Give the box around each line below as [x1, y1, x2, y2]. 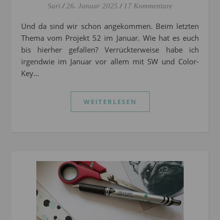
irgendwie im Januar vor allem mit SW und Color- [21, 56, 199, 67]
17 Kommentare [124, 2, 172, 10]
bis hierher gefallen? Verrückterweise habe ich [21, 45, 199, 55]
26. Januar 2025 [66, 2, 118, 10]
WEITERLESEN [83, 97, 137, 107]
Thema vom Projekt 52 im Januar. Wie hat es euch [21, 33, 199, 43]
